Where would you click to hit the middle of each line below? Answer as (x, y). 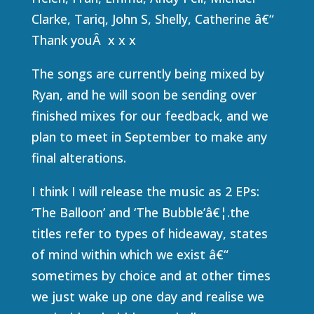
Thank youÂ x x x (83, 40)
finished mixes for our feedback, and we (150, 116)
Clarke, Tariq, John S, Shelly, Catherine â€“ (152, 19)
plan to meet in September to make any (149, 137)
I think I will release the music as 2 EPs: (145, 191)
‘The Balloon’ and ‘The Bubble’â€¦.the (140, 212)
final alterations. (78, 158)
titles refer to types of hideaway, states (149, 233)
